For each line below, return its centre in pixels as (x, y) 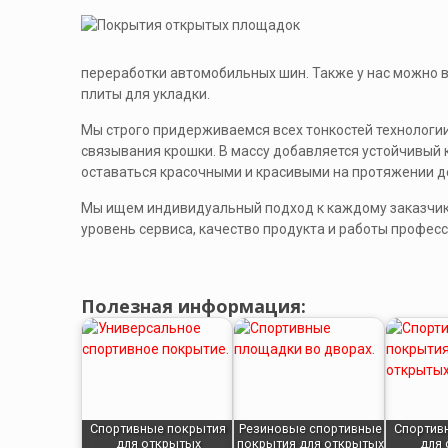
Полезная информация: (193, 306)
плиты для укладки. (145, 94)
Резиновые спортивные (310, 429)
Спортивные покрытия (158, 429)
